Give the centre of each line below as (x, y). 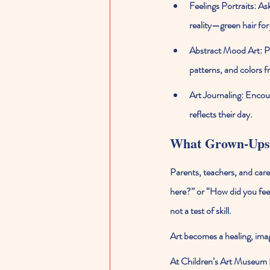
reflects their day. (221, 115)
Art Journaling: (216, 95)
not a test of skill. (201, 211)
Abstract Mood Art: (226, 51)
